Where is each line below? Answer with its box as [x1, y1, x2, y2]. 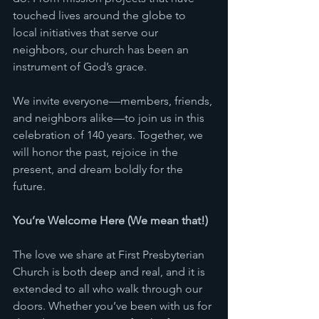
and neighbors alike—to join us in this [13, 111, 207, 125]
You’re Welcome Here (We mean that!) [13, 214, 211, 227]
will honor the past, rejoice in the [13, 145, 181, 159]
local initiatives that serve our [13, 26, 161, 39]
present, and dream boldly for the [13, 162, 186, 176]
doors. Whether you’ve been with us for [13, 299, 214, 313]
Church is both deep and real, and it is [13, 265, 208, 278]
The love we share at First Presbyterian [13, 248, 207, 261]
